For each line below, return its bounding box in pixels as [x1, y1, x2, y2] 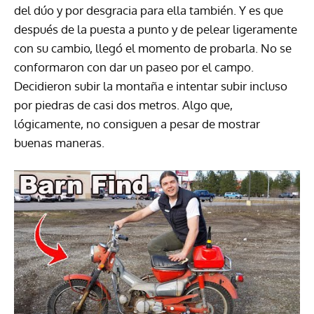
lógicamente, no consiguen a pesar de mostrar [14, 116, 260, 132]
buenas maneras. [14, 135, 104, 151]
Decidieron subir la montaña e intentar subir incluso [14, 78, 287, 94]
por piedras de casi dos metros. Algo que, [14, 97, 233, 113]
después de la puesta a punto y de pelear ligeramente [14, 22, 297, 37]
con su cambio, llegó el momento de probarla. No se [14, 41, 292, 56]
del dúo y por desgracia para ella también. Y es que [14, 3, 283, 18]
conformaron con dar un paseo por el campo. [14, 60, 254, 75]
